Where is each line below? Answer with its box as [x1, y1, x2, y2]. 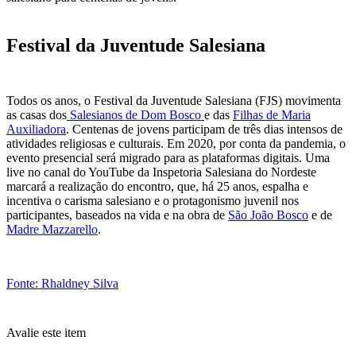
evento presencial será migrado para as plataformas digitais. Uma [6, 151, 330, 165]
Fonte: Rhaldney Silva [6, 277, 118, 291]
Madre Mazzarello [6, 222, 98, 237]
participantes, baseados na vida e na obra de [6, 208, 228, 222]
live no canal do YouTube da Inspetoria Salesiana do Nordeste [6, 165, 316, 180]
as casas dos [6, 108, 67, 122]
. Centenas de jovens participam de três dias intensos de [66, 122, 342, 137]
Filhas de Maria [233, 108, 311, 122]
